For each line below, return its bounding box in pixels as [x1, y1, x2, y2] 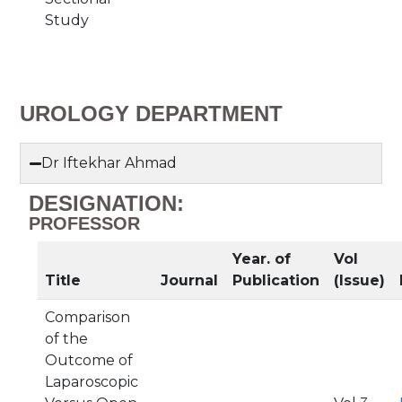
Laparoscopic [45, 373, 138, 390]
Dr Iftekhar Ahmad [41, 154, 178, 171]
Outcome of [45, 352, 133, 369]
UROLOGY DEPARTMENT [20, 101, 283, 126]
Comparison [45, 309, 130, 326]
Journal [161, 272, 218, 289]
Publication [232, 272, 319, 289]
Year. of [232, 250, 291, 267]
